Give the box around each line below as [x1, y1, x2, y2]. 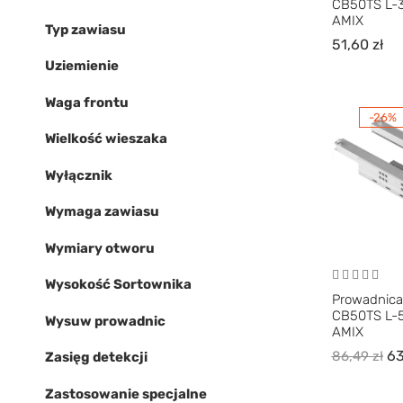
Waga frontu [45, 94, 129, 111]
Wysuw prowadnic [45, 312, 166, 329]
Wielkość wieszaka [45, 130, 167, 147]
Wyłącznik [45, 166, 112, 184]
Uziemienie [45, 58, 119, 74]
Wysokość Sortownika [45, 276, 192, 292]
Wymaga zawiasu [45, 203, 159, 219]
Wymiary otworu [45, 239, 155, 256]
